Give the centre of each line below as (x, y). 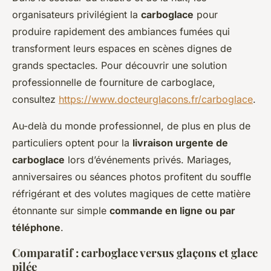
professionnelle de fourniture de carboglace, (114, 83)
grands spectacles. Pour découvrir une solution (119, 66)
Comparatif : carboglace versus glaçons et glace (135, 253)
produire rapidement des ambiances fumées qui (121, 32)
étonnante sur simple (61, 211)
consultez (35, 100)
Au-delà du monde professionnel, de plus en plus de (131, 126)
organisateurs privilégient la (77, 15)
